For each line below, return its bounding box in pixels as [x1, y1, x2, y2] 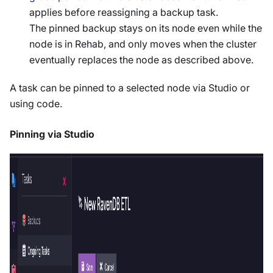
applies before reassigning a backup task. [29, 6, 218, 19]
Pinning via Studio [10, 128, 94, 141]
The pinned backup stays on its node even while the [29, 22, 262, 35]
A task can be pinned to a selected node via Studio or [10, 82, 250, 94]
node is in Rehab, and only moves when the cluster [29, 38, 257, 51]
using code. [10, 97, 62, 110]
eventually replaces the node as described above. [29, 54, 253, 66]
